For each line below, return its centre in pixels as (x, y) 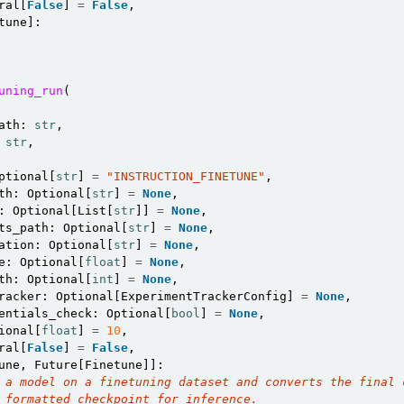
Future (56, 365)
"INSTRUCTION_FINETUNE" (186, 176)
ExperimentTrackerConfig (204, 296)
